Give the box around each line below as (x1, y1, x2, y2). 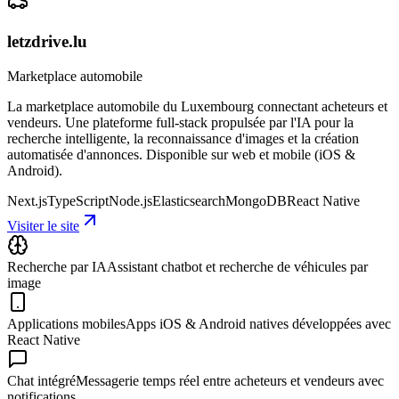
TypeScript (47, 193, 109, 209)
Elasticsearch (152, 193, 225, 209)
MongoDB (225, 193, 287, 209)
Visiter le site (7, 218, 79, 234)
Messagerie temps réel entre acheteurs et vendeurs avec (76, 373, 384, 389)
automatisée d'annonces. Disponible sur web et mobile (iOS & (7, 147, 355, 163)
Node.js (109, 193, 152, 209)
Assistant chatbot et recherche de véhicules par (107, 259, 368, 275)
